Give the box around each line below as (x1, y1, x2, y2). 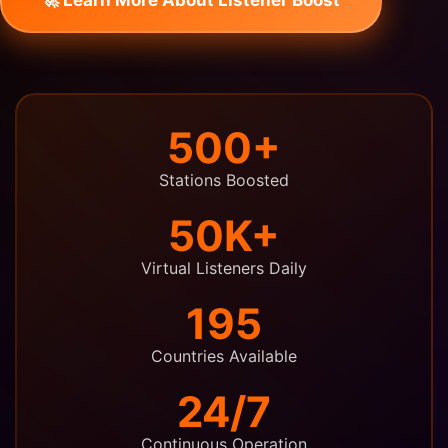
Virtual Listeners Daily (141, 257, 307, 278)
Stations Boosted (159, 169, 289, 190)
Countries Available (151, 345, 297, 366)
